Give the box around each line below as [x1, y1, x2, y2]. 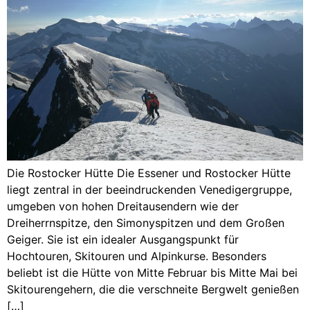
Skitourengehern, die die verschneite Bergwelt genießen [7, 282, 299, 296]
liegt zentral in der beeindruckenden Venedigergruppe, [7, 183, 292, 197]
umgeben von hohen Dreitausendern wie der [7, 199, 239, 213]
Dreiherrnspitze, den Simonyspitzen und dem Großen [7, 216, 284, 230]
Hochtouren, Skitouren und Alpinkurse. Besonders [7, 249, 266, 263]
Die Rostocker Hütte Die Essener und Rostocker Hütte [7, 166, 291, 180]
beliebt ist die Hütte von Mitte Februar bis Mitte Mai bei [7, 266, 298, 280]
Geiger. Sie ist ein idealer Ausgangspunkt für [7, 232, 239, 246]
